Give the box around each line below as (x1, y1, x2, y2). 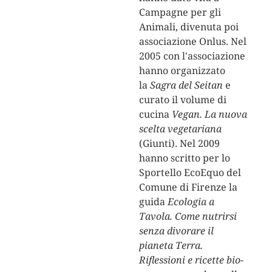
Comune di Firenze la (138, 180, 237, 194)
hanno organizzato (138, 63, 225, 77)
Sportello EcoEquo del (138, 165, 241, 179)
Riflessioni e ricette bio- (138, 253, 243, 267)
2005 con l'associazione (138, 49, 245, 63)
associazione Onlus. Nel (138, 34, 246, 48)
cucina (138, 107, 172, 121)
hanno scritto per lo (138, 151, 230, 165)
